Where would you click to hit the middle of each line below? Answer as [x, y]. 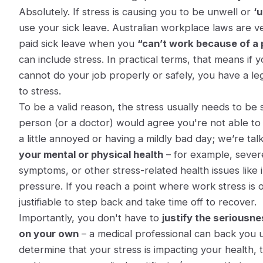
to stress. [40, 91]
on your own [49, 234]
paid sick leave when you [78, 43]
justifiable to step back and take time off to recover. [138, 202]
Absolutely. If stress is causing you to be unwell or [136, 12]
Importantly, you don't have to [90, 218]
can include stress [60, 59]
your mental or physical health [91, 154]
